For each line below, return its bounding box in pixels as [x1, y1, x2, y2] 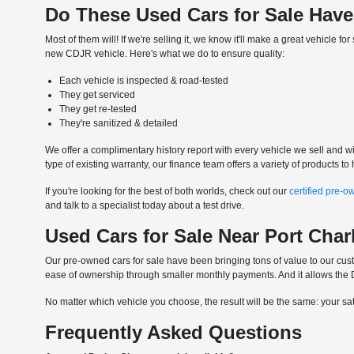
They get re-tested [59, 104, 137, 115]
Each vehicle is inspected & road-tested [59, 75, 229, 87]
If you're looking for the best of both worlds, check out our [45, 186, 290, 198]
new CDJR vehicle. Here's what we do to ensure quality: [45, 48, 285, 60]
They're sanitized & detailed [59, 118, 179, 130]
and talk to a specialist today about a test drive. [45, 200, 245, 212]
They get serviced [59, 89, 136, 101]
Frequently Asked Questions [45, 322, 303, 344]
